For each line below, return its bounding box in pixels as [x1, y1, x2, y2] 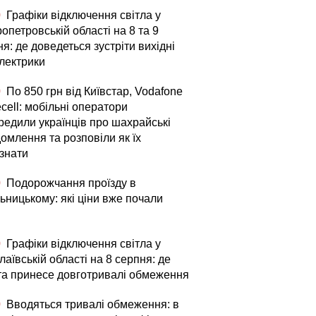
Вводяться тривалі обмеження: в [4, 298, 179, 310]
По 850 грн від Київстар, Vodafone [4, 85, 183, 97]
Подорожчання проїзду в [4, 177, 136, 189]
